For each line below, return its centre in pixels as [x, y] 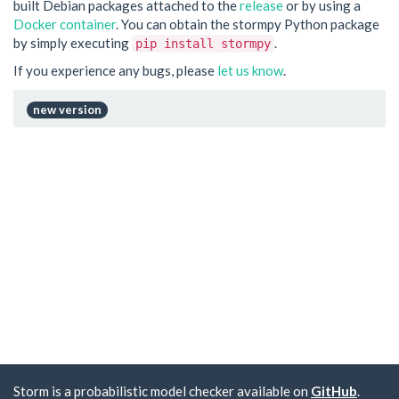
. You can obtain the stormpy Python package [248, 24]
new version [67, 110]
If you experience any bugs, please [115, 70]
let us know [250, 70]
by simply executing [73, 42]
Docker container [65, 24]
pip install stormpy [203, 43]
